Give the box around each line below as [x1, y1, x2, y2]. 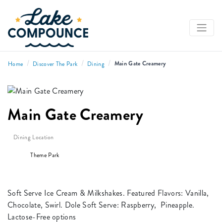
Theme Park [29, 151, 59, 160]
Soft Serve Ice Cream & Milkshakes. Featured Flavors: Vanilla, [7, 187, 209, 199]
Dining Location [13, 133, 54, 142]
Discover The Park [32, 60, 78, 69]
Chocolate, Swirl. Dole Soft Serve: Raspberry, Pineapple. [7, 199, 195, 211]
